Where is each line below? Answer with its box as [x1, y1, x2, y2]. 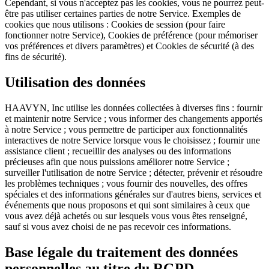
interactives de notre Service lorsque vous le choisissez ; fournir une [5, 134, 260, 145]
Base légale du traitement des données [5, 244, 238, 260]
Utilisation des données [5, 74, 145, 90]
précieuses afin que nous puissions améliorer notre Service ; [5, 156, 229, 167]
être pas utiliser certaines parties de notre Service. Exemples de [5, 8, 241, 19]
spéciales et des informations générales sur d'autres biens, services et [5, 189, 261, 199]
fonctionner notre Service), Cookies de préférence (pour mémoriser [5, 30, 258, 41]
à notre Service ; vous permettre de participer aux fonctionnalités [5, 124, 247, 134]
